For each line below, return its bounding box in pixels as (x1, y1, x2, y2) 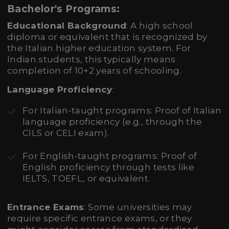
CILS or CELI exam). (22, 128, 109, 138)
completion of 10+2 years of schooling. (7, 65, 181, 76)
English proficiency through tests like (22, 162, 194, 172)
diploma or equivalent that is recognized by (7, 32, 208, 42)
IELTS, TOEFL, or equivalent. (22, 173, 150, 184)
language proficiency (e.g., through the (22, 117, 202, 127)
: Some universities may (84, 202, 192, 212)
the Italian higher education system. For (7, 43, 191, 53)
